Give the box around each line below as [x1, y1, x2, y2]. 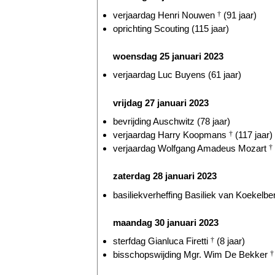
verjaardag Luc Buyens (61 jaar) [113, 69, 241, 80]
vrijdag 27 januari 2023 [113, 97, 209, 108]
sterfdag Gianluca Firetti [113, 236, 211, 247]
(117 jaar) [233, 129, 273, 140]
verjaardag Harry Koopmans [113, 129, 229, 140]
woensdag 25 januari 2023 [113, 50, 223, 61]
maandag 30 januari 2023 [113, 217, 219, 228]
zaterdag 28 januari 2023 [113, 171, 217, 182]
